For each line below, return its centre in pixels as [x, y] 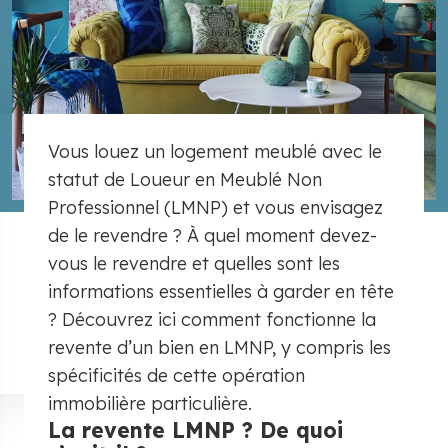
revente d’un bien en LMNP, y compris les [219, 347]
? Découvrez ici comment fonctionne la [212, 319]
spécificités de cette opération [176, 375]
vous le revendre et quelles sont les [194, 263]
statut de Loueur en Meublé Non [185, 179]
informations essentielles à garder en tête [221, 291]
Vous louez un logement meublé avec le [215, 151]
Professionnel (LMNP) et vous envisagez [215, 207]
